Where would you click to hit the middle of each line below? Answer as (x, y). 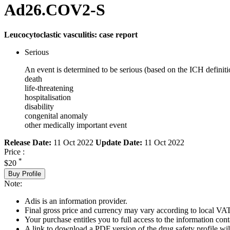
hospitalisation (48, 98)
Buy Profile (25, 174)
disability (39, 107)
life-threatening (49, 88)
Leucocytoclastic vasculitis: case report (71, 35)
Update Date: (119, 143)
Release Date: (28, 143)
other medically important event (76, 125)
